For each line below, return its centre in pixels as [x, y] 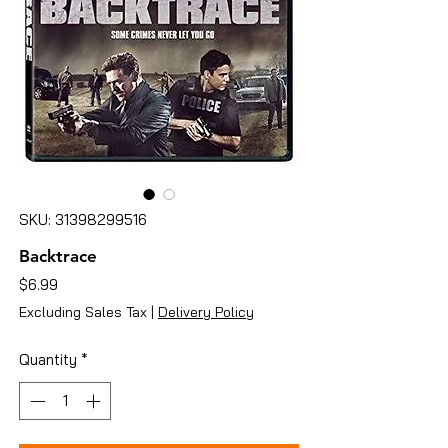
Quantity [48, 359]
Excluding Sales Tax [83, 311]
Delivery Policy [206, 311]
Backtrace [58, 255]
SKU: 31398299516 [83, 219]
